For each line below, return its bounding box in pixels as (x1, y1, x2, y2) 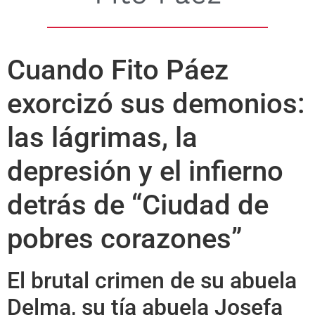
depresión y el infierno (7, 154, 283, 188)
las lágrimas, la (7, 120, 198, 154)
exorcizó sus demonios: (7, 86, 305, 120)
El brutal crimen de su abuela (7, 266, 297, 294)
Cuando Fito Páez (7, 53, 229, 86)
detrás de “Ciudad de (7, 188, 269, 221)
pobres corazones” (7, 221, 242, 255)
